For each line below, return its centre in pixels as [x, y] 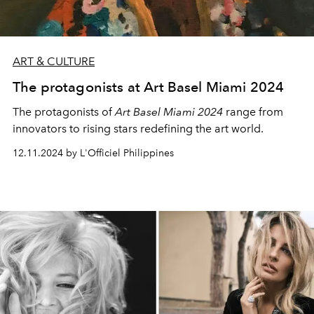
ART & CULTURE [54, 61]
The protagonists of [64, 111]
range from [253, 111]
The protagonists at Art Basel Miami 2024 [149, 87]
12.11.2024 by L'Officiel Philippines [93, 153]
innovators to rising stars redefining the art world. [138, 128]
